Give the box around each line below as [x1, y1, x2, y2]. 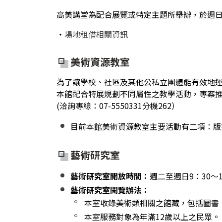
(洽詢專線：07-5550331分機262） [56, 100, 179, 111]
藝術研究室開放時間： [70, 170, 150, 182]
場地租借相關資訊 [64, 28, 128, 40]
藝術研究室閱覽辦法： [70, 184, 150, 196]
